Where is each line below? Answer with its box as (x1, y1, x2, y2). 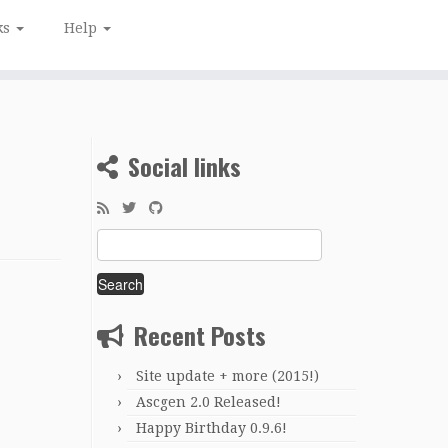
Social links (128, 148, 241, 184)
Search (96, 231, 141, 247)
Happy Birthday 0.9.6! (136, 419, 287, 436)
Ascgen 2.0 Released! (136, 393, 281, 410)
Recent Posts (134, 316, 266, 353)
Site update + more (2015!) (136, 367, 319, 384)
